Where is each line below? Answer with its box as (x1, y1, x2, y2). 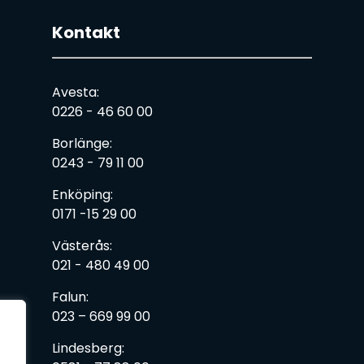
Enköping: (52, 185, 113, 204)
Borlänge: (52, 134, 112, 153)
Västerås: (52, 236, 112, 255)
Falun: (52, 288, 89, 306)
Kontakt (52, 20, 120, 44)
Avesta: (52, 83, 99, 102)
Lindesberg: (52, 339, 124, 357)
